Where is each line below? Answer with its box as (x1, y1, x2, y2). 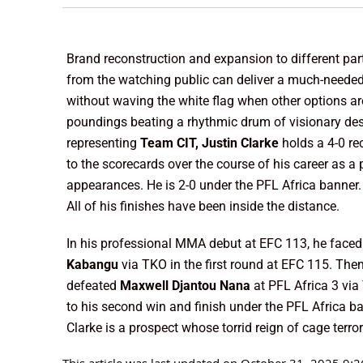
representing (66, 135, 141, 151)
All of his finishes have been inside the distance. (66, 199, 340, 214)
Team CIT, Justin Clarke (140, 135, 283, 151)
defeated (66, 278, 121, 293)
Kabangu (66, 257, 122, 272)
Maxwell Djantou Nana (120, 278, 254, 293)
